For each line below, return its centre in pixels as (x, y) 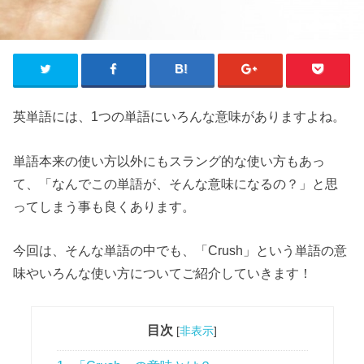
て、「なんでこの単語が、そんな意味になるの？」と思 (176, 183)
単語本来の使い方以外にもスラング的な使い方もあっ (169, 160)
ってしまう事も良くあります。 (104, 206)
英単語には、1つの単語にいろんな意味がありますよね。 (180, 117)
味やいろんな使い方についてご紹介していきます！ (163, 273)
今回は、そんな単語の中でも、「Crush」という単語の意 (180, 251)
